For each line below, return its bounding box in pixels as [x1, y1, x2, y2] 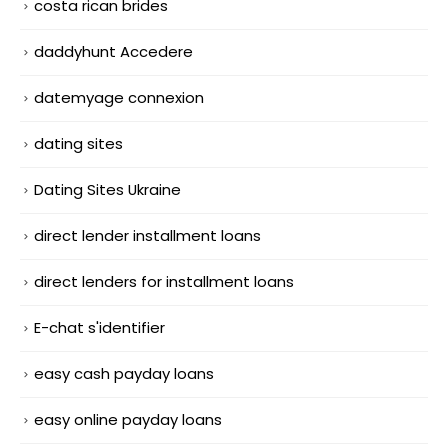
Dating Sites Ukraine [34, 179, 181, 201]
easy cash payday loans [34, 362, 214, 384]
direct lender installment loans [34, 225, 261, 247]
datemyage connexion [34, 87, 204, 109]
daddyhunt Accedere [34, 41, 193, 63]
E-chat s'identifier [34, 317, 165, 339]
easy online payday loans [34, 408, 222, 430]
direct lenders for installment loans [34, 271, 294, 293]
